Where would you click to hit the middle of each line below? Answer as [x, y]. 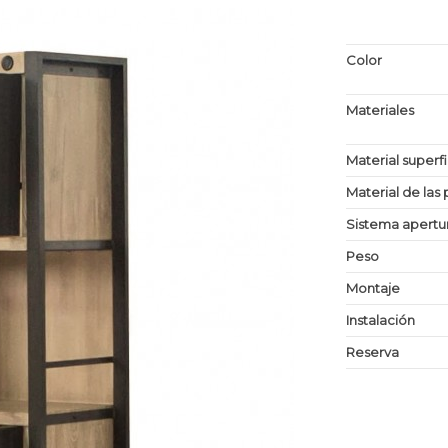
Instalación [381, 320]
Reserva [373, 352]
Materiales [380, 110]
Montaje [373, 288]
